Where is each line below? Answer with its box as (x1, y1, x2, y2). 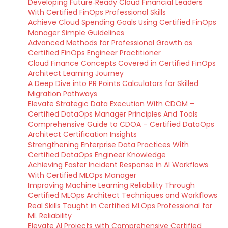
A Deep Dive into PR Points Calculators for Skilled (28, 78, 198, 89)
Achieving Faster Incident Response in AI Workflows (28, 160, 208, 170)
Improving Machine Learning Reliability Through (28, 180, 195, 190)
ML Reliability (28, 211, 72, 221)
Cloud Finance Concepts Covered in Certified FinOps (28, 58, 216, 68)
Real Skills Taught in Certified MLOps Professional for (28, 201, 212, 211)
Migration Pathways (28, 89, 97, 99)
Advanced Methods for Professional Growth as (28, 38, 192, 48)
